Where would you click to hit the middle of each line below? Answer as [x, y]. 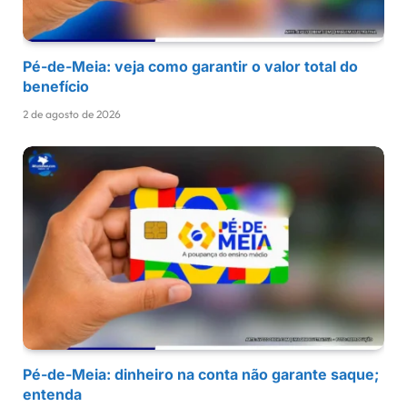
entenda [52, 395]
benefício [56, 87]
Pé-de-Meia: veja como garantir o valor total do [190, 67]
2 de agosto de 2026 [72, 114]
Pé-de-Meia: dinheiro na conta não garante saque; [201, 375]
